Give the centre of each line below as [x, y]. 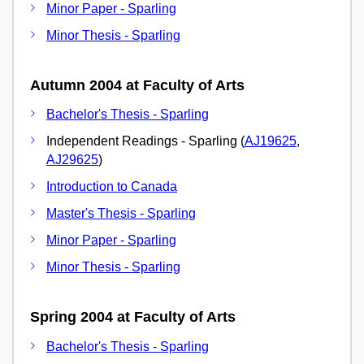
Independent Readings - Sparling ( [145, 141]
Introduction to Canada [112, 186]
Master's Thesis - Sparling [121, 213]
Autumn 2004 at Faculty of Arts [137, 85]
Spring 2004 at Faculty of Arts [133, 317]
